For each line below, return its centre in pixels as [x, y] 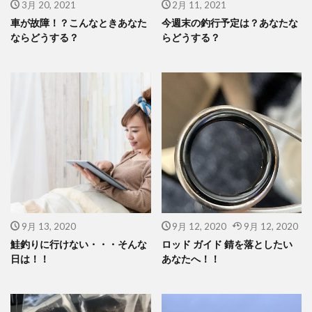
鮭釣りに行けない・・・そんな [79, 244]
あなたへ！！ [190, 258]
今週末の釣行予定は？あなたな [229, 23]
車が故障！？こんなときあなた [79, 23]
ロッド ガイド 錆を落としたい [227, 244]
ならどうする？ [45, 38]
